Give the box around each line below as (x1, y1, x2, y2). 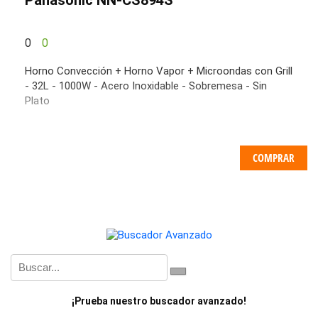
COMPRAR (253, 150, 295, 165)
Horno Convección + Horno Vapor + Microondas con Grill (25, 64, 292, 77)
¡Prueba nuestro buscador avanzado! (72, 295, 246, 307)
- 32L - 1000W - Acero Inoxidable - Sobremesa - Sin (25, 79, 267, 92)
